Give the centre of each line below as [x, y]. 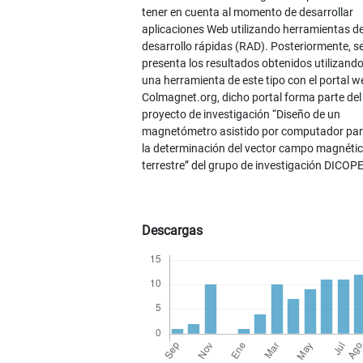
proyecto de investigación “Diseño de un [241, 115]
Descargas [172, 231]
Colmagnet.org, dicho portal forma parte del [251, 98]
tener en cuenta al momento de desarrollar [247, 13]
